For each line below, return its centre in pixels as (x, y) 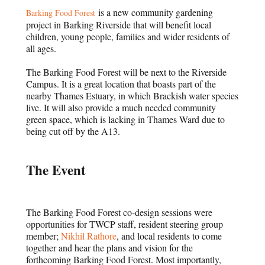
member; (44, 236)
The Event (56, 170)
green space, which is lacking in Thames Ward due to (126, 119)
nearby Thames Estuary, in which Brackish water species (132, 96)
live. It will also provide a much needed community (121, 108)
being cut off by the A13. (73, 131)
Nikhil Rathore (89, 236)
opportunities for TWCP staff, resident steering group (125, 224)
